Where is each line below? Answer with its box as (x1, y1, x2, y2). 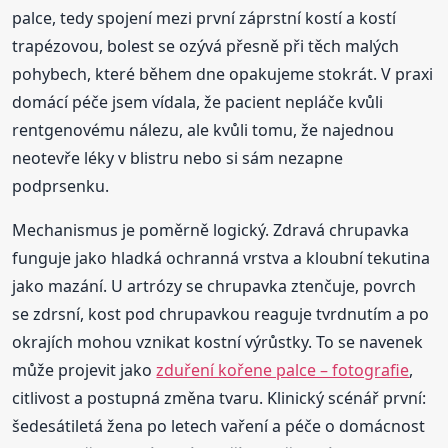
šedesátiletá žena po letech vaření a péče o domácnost (12, 414, 426, 437)
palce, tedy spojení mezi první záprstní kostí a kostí (12, 6, 397, 29)
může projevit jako (12, 358, 157, 381)
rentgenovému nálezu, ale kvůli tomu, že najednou (12, 118, 395, 141)
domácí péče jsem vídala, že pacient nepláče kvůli (12, 90, 384, 113)
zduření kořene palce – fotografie (156, 358, 410, 381)
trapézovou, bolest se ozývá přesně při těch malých (12, 34, 400, 57)
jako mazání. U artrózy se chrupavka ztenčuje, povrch (12, 274, 417, 297)
